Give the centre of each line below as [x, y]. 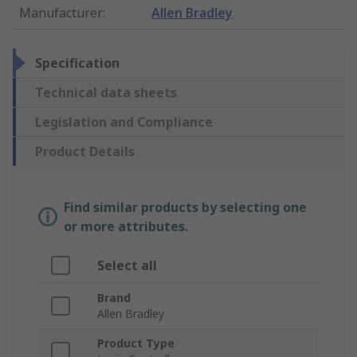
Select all [127, 266]
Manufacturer [61, 13]
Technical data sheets [106, 93]
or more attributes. [126, 227]
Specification [77, 63]
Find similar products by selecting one [185, 208]
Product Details [85, 152]
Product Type [136, 343]
